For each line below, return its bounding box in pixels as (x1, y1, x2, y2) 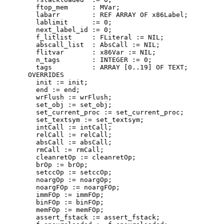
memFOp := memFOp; (4, 205, 104, 213)
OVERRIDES (4, 70, 64, 78)
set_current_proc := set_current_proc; (4, 108, 184, 116)
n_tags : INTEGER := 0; (4, 55, 152, 63)
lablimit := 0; (4, 18, 112, 26)
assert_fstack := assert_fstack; (4, 213, 160, 221)
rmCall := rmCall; (4, 145, 104, 153)
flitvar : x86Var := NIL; (4, 48, 156, 56)
